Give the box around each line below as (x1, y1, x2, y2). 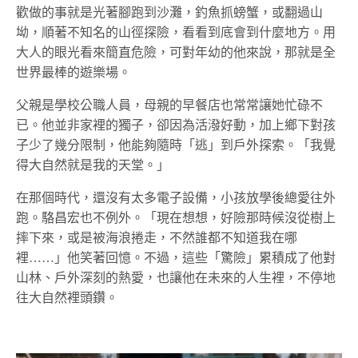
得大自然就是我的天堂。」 (16, 157, 169, 172)
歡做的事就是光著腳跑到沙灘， (16, 5, 195, 19)
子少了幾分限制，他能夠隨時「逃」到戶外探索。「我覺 (16, 137, 336, 152)
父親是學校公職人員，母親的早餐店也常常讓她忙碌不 (16, 97, 323, 112)
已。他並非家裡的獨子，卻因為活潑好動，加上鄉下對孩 (16, 117, 336, 132)
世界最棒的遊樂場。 (16, 65, 131, 79)
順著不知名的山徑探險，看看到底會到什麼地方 (42, 25, 310, 39)
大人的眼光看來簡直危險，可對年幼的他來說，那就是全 (16, 45, 336, 59)
